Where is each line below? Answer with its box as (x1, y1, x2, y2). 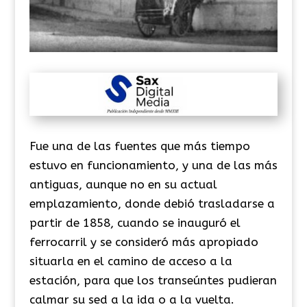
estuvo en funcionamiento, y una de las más (29, 158, 278, 172)
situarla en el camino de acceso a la (29, 254, 232, 268)
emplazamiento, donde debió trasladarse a (29, 196, 275, 210)
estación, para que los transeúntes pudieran (29, 273, 277, 287)
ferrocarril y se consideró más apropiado (29, 234, 258, 249)
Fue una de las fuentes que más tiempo (29, 138, 250, 153)
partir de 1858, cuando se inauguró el (29, 215, 241, 230)
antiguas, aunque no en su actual (29, 177, 217, 191)
